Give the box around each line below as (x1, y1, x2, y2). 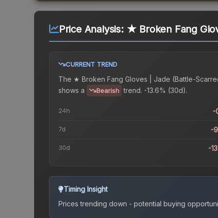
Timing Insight (64, 185, 108, 194)
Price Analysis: (58, 23, 127, 36)
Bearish (96, 87, 119, 95)
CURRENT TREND (66, 60, 117, 69)
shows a (58, 86, 85, 94)
